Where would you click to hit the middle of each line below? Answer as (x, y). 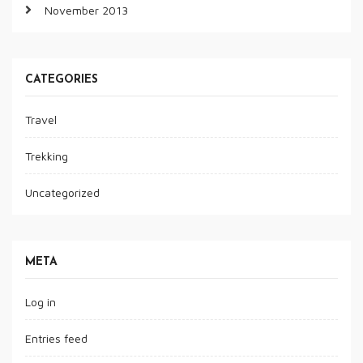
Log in (40, 302)
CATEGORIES (61, 79)
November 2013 (86, 11)
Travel (41, 120)
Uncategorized (62, 193)
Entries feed (56, 339)
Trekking (46, 156)
